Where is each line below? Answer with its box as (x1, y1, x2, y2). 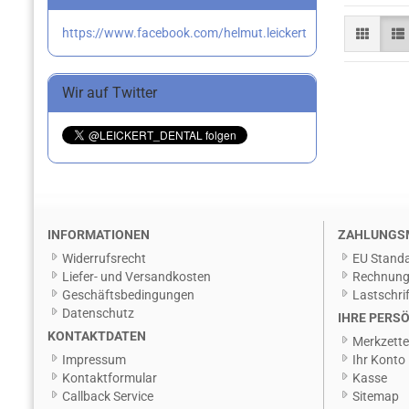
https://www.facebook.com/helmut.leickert (62, 26, 307, 40)
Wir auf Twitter (62, 84, 157, 101)
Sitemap (351, 389, 399, 404)
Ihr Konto (351, 352, 405, 367)
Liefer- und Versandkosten (62, 269, 211, 284)
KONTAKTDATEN (47, 329, 146, 343)
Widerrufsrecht (62, 251, 146, 266)
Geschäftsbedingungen (62, 288, 194, 302)
